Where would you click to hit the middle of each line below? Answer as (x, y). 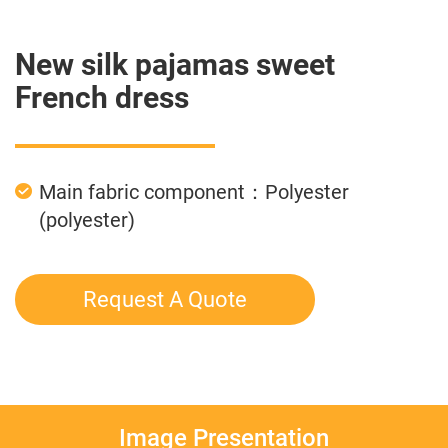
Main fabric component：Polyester (194, 192)
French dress (102, 97)
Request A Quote (165, 299)
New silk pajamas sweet (175, 64)
